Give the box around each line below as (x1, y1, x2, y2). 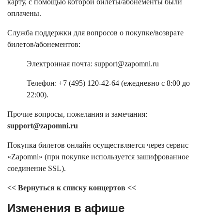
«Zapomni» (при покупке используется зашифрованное (7, 153, 189, 161)
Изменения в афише (7, 201, 124, 215)
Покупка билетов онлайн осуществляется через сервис (7, 141, 188, 150)
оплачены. (7, 9, 41, 18)
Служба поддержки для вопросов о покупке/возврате (7, 29, 184, 37)
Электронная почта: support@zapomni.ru (27, 60, 159, 68)
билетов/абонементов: (7, 40, 80, 49)
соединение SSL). (7, 164, 66, 173)
